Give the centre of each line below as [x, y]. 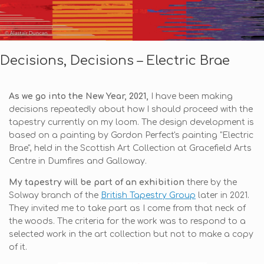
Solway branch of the [55, 196]
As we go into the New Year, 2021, [79, 97]
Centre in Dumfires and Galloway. [78, 161]
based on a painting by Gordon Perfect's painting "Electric [131, 136]
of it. [18, 247]
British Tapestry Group [148, 196]
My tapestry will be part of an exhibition [97, 183]
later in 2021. [222, 196]
